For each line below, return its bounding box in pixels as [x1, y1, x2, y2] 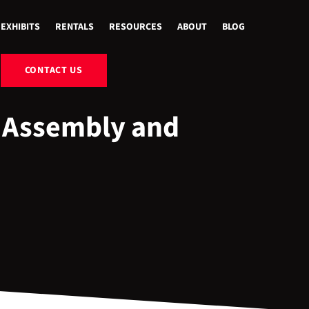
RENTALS [54, 20, 94, 34]
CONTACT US [24, 63, 83, 77]
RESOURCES [108, 20, 162, 34]
